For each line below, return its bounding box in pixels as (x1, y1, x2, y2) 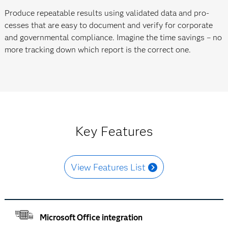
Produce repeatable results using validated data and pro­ (4, 8, 209, 18)
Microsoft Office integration (40, 213, 143, 222)
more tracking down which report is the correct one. (4, 45, 191, 54)
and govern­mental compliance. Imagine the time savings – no (4, 33, 222, 42)
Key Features (75, 123, 153, 139)
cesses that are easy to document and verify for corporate (4, 20, 213, 30)
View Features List (70, 162, 146, 173)
